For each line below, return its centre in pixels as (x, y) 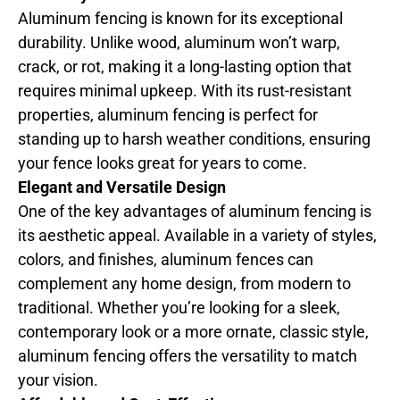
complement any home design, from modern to (184, 283)
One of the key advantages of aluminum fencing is (195, 211)
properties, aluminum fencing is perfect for (168, 114)
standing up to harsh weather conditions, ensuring (194, 138)
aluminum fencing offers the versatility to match (187, 355)
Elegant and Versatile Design (122, 187)
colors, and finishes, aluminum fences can (166, 259)
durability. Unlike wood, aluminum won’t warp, (179, 42)
